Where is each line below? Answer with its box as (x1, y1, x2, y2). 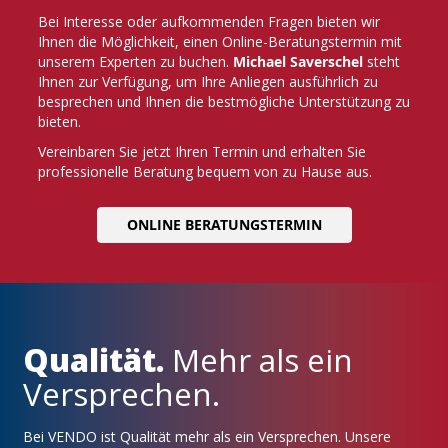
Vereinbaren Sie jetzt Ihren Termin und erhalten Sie (38, 142, 366, 162)
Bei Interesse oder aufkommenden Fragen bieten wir (38, 12, 380, 32)
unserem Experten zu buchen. (38, 52, 233, 72)
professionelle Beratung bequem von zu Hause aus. (38, 162, 372, 182)
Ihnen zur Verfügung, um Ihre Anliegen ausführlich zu (38, 72, 378, 92)
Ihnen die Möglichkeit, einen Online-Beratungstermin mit (38, 32, 402, 52)
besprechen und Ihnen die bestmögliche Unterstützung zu (38, 92, 410, 112)
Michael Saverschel (233, 52, 363, 72)
